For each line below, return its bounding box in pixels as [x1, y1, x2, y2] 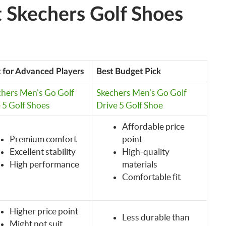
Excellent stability [9, 146, 76, 156]
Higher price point [9, 206, 78, 216]
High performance [9, 159, 79, 169]
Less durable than [122, 212, 190, 222]
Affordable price [122, 121, 185, 131]
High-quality [122, 146, 169, 156]
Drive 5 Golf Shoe [96, 100, 163, 110]
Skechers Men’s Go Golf [96, 87, 187, 97]
